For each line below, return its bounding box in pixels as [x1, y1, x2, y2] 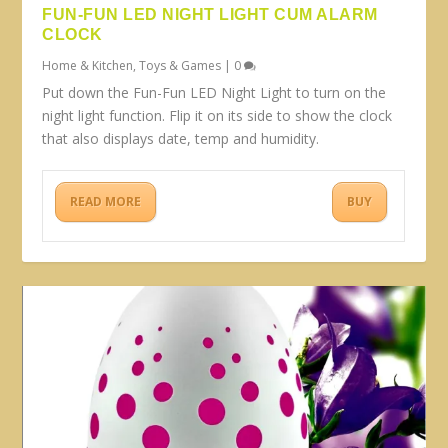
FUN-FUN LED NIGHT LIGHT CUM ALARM [42, 5, 378, 23]
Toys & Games [139, 56, 222, 74]
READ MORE [70, 192, 142, 210]
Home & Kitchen [42, 56, 134, 74]
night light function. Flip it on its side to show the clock [42, 105, 393, 125]
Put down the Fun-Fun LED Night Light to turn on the [42, 82, 387, 102]
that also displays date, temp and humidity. [42, 128, 320, 148]
